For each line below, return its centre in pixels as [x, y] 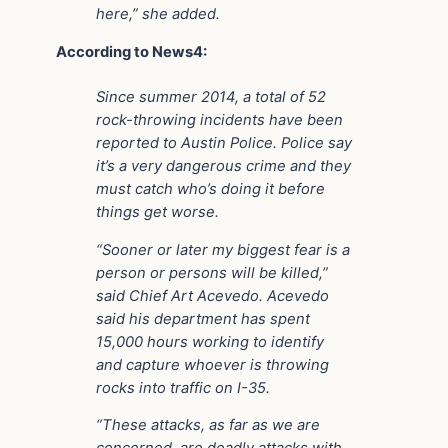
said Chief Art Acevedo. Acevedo [212, 295]
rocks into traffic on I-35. [183, 387]
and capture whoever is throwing [212, 364]
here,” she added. [158, 14]
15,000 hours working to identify [210, 341]
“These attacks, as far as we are [208, 425]
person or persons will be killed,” [212, 272]
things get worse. [157, 211]
